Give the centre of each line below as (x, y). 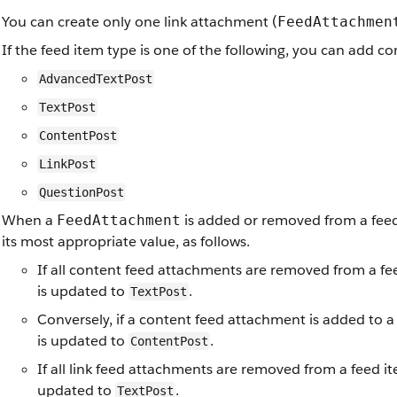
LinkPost (67, 164)
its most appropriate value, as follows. (126, 241)
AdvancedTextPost (96, 79)
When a (29, 220)
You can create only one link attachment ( (140, 22)
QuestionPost (82, 192)
